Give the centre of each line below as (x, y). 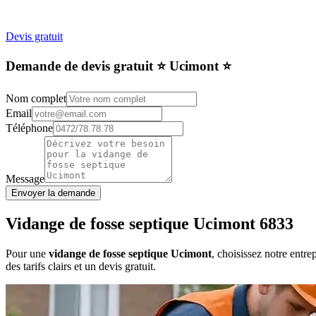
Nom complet (36, 99)
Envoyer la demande (53, 193)
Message (25, 179)
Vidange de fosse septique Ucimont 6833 (150, 224)
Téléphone (29, 128)
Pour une (27, 254)
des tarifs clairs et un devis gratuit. (81, 267)
